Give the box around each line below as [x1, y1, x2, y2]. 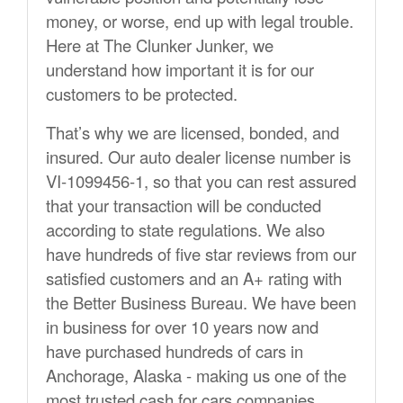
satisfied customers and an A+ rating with [46, 266, 342, 291]
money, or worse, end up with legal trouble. [46, 9, 354, 33]
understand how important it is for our [46, 58, 314, 82]
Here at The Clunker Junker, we [46, 33, 273, 58]
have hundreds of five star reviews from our [46, 242, 356, 266]
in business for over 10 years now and [46, 315, 318, 339]
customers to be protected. [46, 82, 237, 106]
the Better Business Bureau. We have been [46, 291, 356, 315]
